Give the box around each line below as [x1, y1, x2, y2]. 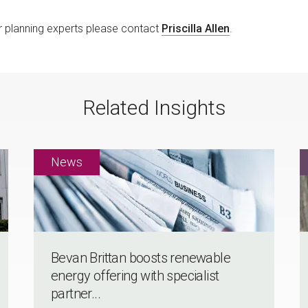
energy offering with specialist [50, 267, 219, 285]
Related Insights [82, 96, 226, 120]
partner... [50, 285, 100, 302]
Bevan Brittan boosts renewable [50, 250, 230, 267]
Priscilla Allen [162, 21, 230, 35]
